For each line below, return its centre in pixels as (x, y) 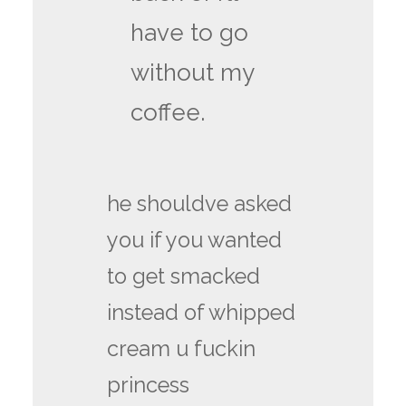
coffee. (168, 113)
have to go (190, 33)
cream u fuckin (182, 348)
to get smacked (184, 276)
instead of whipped (202, 312)
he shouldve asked (200, 203)
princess (151, 385)
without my (193, 73)
